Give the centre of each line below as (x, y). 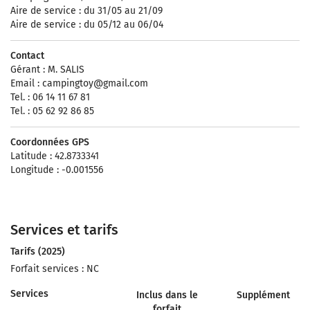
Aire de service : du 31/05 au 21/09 (86, 11)
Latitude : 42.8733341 (55, 156)
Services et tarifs (64, 230)
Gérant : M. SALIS (47, 70)
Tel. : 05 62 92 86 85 (52, 111)
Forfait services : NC (55, 269)
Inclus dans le (167, 295)
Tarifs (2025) (38, 252)
